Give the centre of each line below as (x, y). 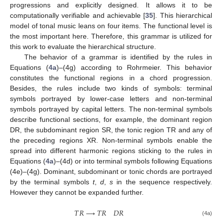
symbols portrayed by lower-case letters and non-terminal (111, 99)
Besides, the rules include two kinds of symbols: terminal (111, 88)
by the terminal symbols (51, 182)
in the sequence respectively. (163, 182)
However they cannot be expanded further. (77, 193)
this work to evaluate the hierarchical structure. (83, 47)
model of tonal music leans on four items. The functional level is (111, 26)
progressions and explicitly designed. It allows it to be (111, 5)
